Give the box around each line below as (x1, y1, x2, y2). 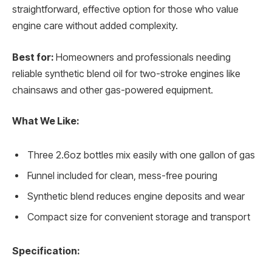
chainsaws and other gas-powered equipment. (12, 84, 213, 96)
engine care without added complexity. (12, 20, 178, 32)
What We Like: (12, 115, 79, 127)
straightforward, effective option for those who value (12, 4, 239, 16)
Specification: (12, 245, 80, 257)
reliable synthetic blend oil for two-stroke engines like (12, 67, 240, 80)
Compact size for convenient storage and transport (27, 211, 250, 223)
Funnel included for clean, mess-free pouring (27, 170, 217, 182)
